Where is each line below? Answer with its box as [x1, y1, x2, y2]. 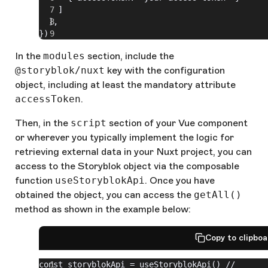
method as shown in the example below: [15, 203, 191, 215]
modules [43, 50, 85, 62]
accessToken [15, 93, 81, 105]
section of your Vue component [106, 117, 248, 129]
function [15, 174, 55, 186]
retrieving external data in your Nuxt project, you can [15, 145, 252, 157]
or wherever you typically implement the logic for [15, 131, 234, 143]
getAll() [194, 188, 242, 200]
